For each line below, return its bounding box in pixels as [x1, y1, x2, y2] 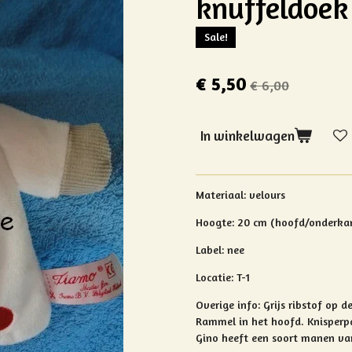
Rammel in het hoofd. [196, 314, 307, 328]
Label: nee [196, 243, 244, 257]
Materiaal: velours [196, 188, 285, 202]
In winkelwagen [200, 127, 295, 145]
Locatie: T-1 [196, 270, 250, 284]
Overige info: [196, 298, 263, 312]
